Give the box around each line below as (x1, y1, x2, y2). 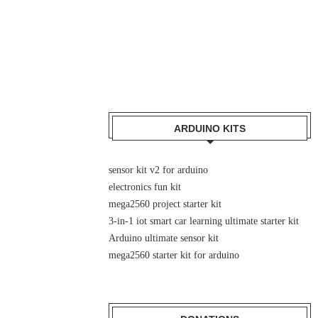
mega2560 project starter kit (109, 199, 222, 209)
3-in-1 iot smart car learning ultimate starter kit (109, 216, 300, 226)
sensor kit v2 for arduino (109, 165, 209, 175)
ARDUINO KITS (174, 123, 246, 134)
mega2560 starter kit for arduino (109, 250, 240, 261)
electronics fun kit (109, 182, 182, 192)
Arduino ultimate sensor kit (109, 233, 219, 243)
